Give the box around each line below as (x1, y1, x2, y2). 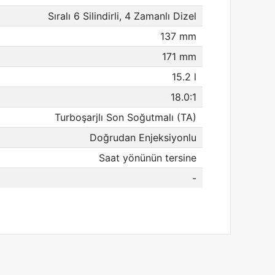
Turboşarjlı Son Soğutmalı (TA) (55, 111, 196, 123)
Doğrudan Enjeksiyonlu (90, 131, 196, 144)
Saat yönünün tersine (99, 152, 196, 164)
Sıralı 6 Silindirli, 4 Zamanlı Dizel (48, 10, 196, 22)
